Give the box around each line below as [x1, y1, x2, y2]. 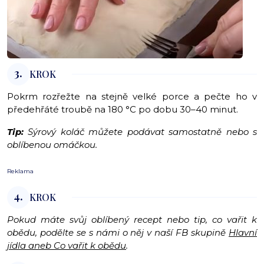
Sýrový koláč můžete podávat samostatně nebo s [28, 126, 258, 138]
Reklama [7, 167, 34, 176]
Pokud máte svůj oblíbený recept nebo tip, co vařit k [7, 214, 257, 226]
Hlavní [229, 227, 257, 239]
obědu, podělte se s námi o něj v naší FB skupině [7, 227, 229, 239]
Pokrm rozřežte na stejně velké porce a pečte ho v [7, 91, 257, 103]
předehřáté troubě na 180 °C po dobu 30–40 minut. [7, 104, 238, 115]
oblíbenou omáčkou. [7, 139, 97, 151]
